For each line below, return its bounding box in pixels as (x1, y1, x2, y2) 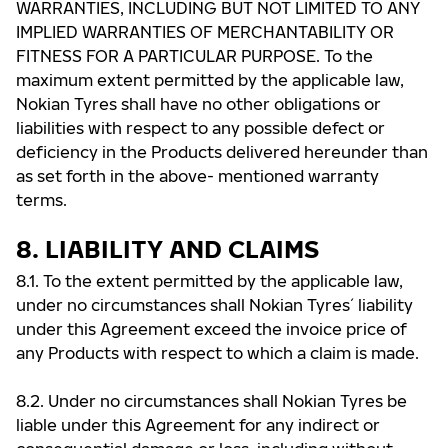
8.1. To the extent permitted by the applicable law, (16, 271, 403, 291)
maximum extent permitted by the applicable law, (16, 70, 404, 90)
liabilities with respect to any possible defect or (16, 118, 385, 138)
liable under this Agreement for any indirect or (16, 415, 380, 435)
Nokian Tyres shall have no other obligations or (16, 94, 381, 114)
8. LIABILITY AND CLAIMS (16, 234, 319, 263)
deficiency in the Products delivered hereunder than (16, 142, 428, 162)
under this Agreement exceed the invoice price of (16, 319, 407, 339)
